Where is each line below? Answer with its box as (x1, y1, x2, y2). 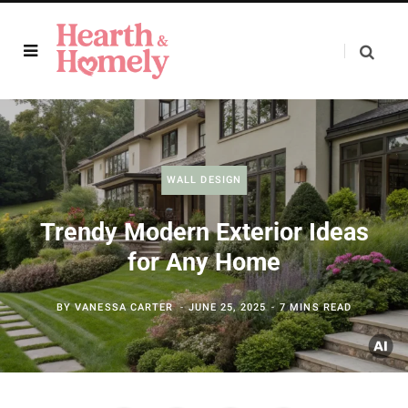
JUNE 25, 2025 (188, 301, 267, 313)
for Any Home (127, 248, 280, 277)
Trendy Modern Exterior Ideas (39, 218, 369, 247)
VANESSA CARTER (75, 301, 174, 313)
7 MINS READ (280, 301, 352, 313)
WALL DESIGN (166, 174, 242, 186)
